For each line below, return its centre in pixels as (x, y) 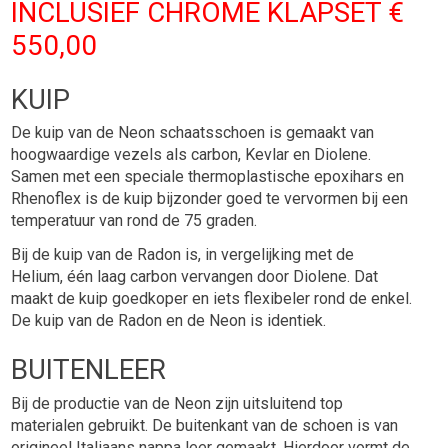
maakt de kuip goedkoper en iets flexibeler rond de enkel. (212, 299)
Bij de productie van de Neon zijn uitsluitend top (177, 404)
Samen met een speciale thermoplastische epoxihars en (208, 177)
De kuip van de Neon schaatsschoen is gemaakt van (193, 133)
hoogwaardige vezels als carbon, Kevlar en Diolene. (191, 155)
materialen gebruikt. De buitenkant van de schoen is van (205, 426)
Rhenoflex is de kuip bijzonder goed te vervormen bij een (210, 199)
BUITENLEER (89, 370)
